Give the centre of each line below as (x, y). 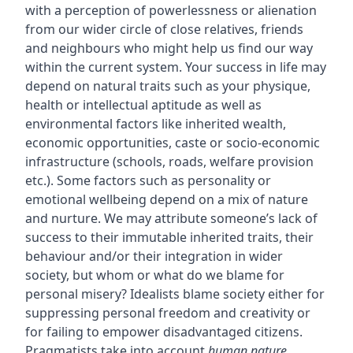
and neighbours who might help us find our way (169, 48)
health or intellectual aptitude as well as (143, 105)
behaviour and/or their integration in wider (154, 256)
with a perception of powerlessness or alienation (171, 11)
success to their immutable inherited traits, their (169, 238)
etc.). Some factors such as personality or (148, 181)
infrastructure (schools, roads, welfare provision (169, 162)
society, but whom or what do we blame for (154, 275)
